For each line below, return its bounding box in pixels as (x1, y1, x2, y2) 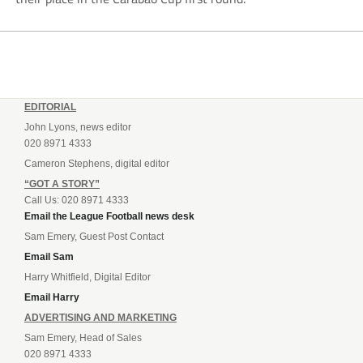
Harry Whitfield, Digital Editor (24, 271, 151, 283)
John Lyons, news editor (24, 121, 131, 133)
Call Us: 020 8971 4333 (24, 194, 129, 206)
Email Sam (24, 250, 74, 263)
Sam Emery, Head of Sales (24, 331, 142, 344)
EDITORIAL (24, 100, 76, 113)
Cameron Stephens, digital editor (24, 157, 169, 169)
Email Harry (24, 291, 79, 303)
